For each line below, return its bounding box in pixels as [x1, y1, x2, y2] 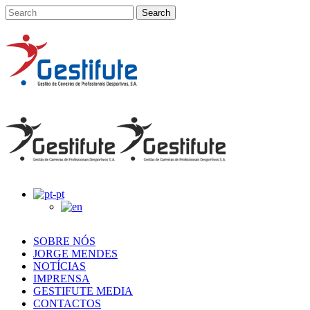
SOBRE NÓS [33, 235, 95, 247]
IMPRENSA [33, 273, 90, 284]
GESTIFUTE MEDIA [33, 285, 133, 297]
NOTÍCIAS [33, 260, 86, 272]
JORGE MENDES [33, 248, 118, 259]
